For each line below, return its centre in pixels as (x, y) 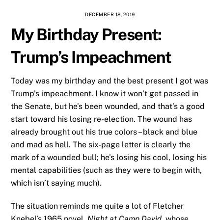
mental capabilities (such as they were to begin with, (107, 170)
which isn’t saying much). (56, 183)
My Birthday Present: (86, 34)
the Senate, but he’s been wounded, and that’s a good (108, 106)
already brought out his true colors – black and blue (104, 132)
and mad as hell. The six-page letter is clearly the (101, 144)
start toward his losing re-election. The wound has (102, 119)
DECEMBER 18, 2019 (110, 14)
